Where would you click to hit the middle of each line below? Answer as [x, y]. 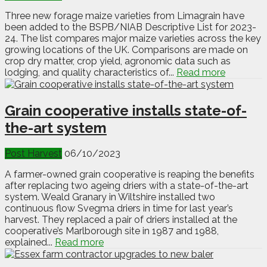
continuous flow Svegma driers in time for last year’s [119, 209]
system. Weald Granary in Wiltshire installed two [110, 197]
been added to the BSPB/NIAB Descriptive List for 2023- [131, 27]
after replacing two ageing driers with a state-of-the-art [127, 186]
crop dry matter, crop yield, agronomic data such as [118, 61]
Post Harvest [33, 154]
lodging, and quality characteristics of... [91, 72]
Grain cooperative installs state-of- [126, 110]
